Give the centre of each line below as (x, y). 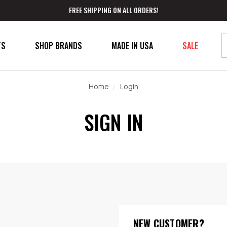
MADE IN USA (132, 45)
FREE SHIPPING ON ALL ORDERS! (113, 10)
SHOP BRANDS (58, 45)
